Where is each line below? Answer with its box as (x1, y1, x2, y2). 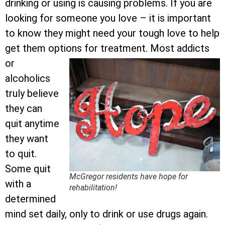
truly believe (5, 87, 59, 100)
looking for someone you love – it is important (5, 12, 211, 25)
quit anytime (5, 118, 59, 130)
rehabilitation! (69, 183, 117, 193)
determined (5, 193, 56, 205)
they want (5, 133, 48, 145)
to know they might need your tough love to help (5, 27, 219, 40)
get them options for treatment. (5, 42, 150, 55)
